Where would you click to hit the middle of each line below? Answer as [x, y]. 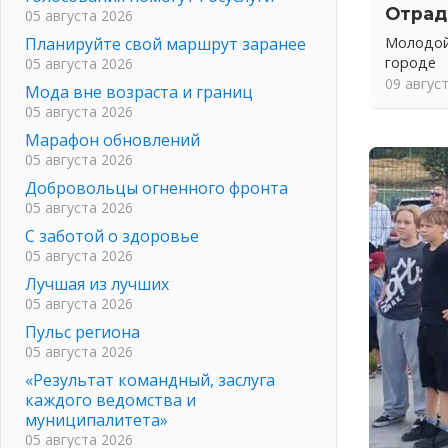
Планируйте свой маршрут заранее [165, 43]
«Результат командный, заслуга [150, 379]
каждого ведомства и [110, 399]
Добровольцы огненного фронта [156, 187]
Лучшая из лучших [97, 283]
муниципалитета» [96, 419]
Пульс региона [82, 331]
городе [410, 63]
